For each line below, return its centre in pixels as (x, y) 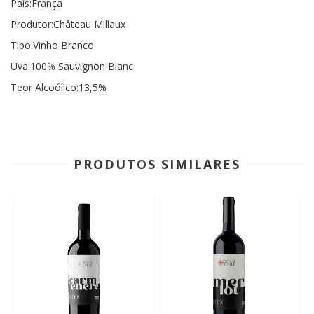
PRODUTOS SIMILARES (157, 164)
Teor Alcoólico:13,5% (59, 87)
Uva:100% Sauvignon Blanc (72, 66)
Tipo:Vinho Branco (52, 45)
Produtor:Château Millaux (68, 24)
